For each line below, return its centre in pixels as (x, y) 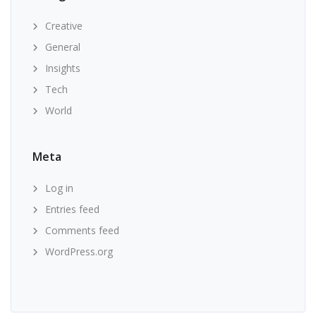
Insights (63, 68)
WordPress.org (79, 251)
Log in (59, 188)
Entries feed (72, 209)
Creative (64, 26)
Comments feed (82, 230)
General (63, 47)
